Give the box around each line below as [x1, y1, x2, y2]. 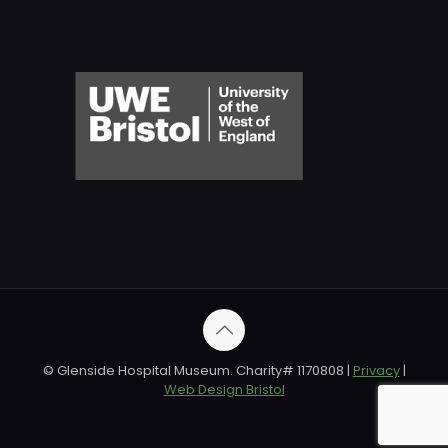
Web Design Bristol [163, 380, 285, 399]
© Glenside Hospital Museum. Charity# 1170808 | [42, 361, 353, 380]
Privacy [352, 361, 400, 380]
